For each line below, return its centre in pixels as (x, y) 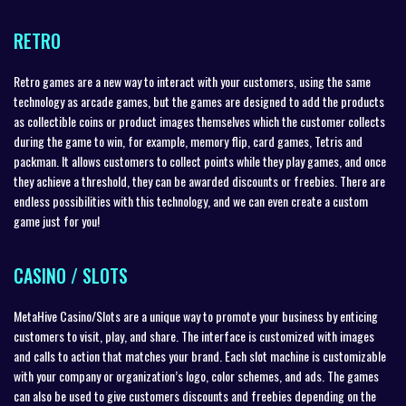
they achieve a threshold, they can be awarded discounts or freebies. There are (199, 181)
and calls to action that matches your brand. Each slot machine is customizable (200, 356)
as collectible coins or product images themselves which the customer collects (199, 121)
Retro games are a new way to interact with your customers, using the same (192, 81)
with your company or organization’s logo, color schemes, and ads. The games (196, 376)
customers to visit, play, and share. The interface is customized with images (194, 336)
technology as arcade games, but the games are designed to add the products (199, 101)
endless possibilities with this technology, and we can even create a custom (191, 201)
